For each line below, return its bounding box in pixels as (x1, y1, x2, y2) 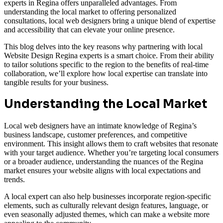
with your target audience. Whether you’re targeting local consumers (4, 148, 219, 157)
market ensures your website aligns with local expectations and (4, 166, 201, 175)
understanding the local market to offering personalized (4, 7, 176, 16)
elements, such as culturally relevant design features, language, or (4, 201, 208, 210)
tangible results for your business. (4, 78, 111, 87)
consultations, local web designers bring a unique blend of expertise (4, 16, 216, 25)
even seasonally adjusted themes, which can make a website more (4, 210, 210, 219)
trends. (4, 175, 25, 184)
